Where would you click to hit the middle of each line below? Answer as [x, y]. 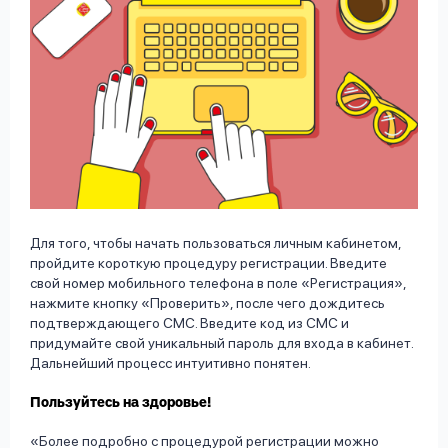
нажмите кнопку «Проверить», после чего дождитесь [207, 303]
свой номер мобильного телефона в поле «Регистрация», [218, 283]
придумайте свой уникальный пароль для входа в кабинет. [221, 343]
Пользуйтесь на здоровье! [120, 403]
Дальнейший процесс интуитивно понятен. [170, 363]
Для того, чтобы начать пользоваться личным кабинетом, [215, 243]
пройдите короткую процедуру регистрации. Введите [208, 263]
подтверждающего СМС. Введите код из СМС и [189, 323]
